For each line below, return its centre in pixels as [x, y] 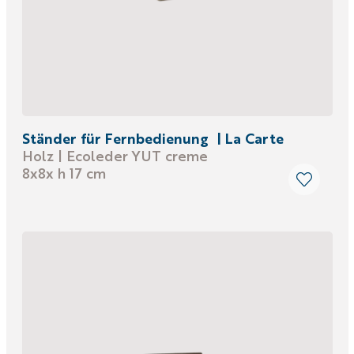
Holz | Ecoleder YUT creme [115, 155]
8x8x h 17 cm [64, 173]
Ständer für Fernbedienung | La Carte [153, 138]
